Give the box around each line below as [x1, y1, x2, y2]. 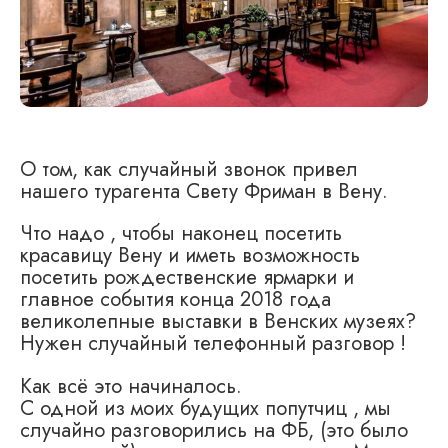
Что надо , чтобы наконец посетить [20, 218, 342, 249]
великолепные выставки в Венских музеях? [20, 306, 416, 337]
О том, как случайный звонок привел [20, 153, 358, 184]
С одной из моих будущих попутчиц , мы [20, 392, 391, 423]
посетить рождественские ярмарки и [20, 262, 354, 293]
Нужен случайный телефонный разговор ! [20, 328, 406, 359]
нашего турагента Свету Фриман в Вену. [20, 175, 388, 206]
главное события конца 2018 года [20, 284, 331, 315]
